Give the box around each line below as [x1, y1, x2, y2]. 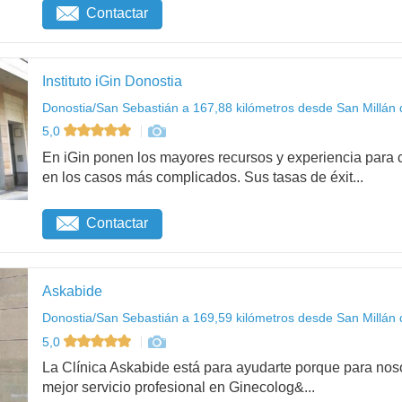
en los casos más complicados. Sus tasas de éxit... [42, 170, 363, 186]
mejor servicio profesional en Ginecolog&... [42, 380, 315, 396]
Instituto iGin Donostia [42, 73, 182, 89]
